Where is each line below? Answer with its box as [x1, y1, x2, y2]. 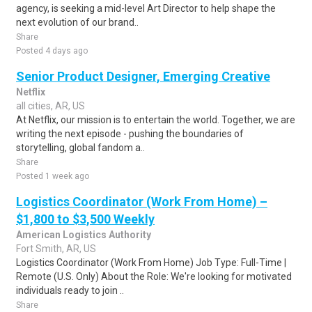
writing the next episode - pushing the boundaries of [16, 128, 244, 139]
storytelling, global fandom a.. [16, 142, 145, 153]
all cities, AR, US [16, 100, 85, 111]
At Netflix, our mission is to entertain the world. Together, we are [16, 114, 295, 125]
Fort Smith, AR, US [16, 243, 96, 254]
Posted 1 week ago [16, 171, 89, 181]
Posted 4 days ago [16, 46, 88, 56]
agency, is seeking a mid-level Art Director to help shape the [16, 3, 276, 14]
